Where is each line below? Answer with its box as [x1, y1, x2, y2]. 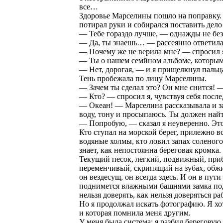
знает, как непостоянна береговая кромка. [79, 146, 221, 154]
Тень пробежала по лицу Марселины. [79, 74, 207, 83]
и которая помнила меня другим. [79, 209, 191, 217]
